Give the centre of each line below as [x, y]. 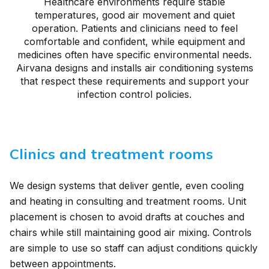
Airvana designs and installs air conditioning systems [134, 68]
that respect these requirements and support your [134, 81]
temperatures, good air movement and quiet [134, 15]
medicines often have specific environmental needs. [134, 55]
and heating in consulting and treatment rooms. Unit [128, 201]
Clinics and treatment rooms [111, 154]
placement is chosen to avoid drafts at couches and [127, 217]
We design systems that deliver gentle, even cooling [127, 186]
